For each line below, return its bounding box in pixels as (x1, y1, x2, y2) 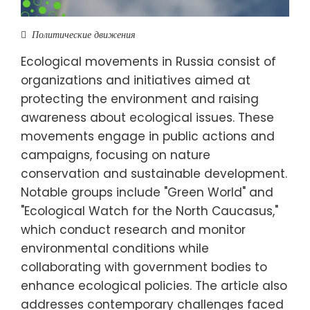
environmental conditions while (21, 239, 209, 257)
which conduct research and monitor (21, 221, 246, 238)
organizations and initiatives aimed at (21, 71, 250, 89)
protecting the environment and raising (21, 90, 259, 107)
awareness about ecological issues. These (21, 109, 274, 126)
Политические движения (32, 27, 136, 42)
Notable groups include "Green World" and (21, 183, 273, 201)
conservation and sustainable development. (21, 165, 287, 182)
